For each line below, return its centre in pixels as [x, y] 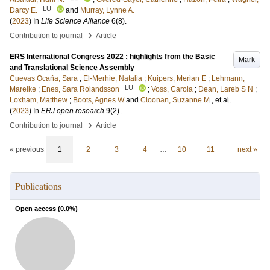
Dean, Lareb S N [226, 89]
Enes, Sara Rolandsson [80, 89]
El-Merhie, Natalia [113, 78]
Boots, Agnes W [99, 100]
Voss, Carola [172, 89]
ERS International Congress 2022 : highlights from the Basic [112, 57]
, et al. [221, 100]
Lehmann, [228, 78]
